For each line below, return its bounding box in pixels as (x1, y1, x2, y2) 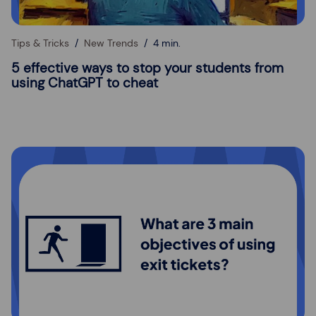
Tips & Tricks (11, 36, 69, 49)
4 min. (153, 36, 181, 49)
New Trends (84, 36, 138, 49)
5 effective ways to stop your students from (11, 59, 284, 77)
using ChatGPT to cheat (11, 73, 158, 92)
